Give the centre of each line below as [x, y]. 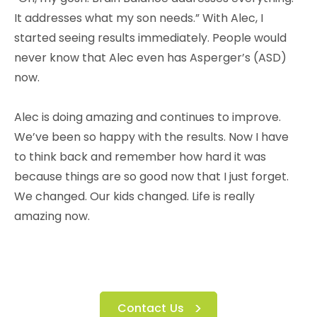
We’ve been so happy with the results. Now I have [151, 137]
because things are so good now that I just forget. [151, 176]
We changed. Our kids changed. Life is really [134, 196]
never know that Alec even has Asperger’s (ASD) [150, 57]
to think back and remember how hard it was [140, 156]
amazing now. [52, 216]
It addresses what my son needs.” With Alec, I [139, 18]
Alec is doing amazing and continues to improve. [148, 117]
